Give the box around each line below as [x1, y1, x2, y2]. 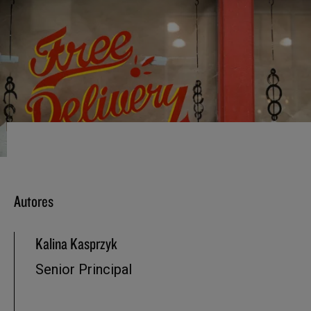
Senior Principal [35, 260, 132, 278]
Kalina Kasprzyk [35, 233, 117, 253]
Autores [14, 190, 53, 211]
